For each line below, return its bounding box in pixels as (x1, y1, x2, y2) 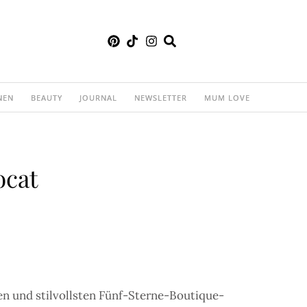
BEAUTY (30, 92, 62, 103)
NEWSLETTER (134, 92, 187, 103)
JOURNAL (79, 92, 117, 103)
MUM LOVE (204, 92, 250, 103)
